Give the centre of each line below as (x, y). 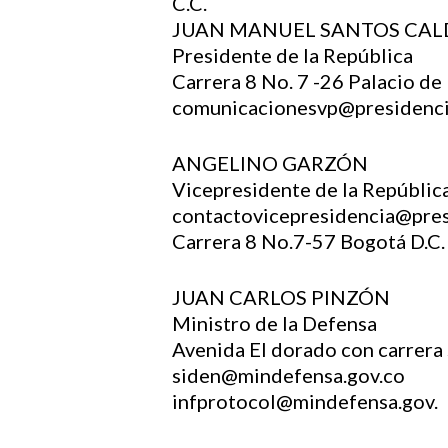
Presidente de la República (292, 55)
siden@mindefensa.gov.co (288, 375)
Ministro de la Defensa (274, 323)
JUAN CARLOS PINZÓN (281, 297)
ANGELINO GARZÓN (270, 163)
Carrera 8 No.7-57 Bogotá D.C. (308, 241)
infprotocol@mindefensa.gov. (305, 401)
